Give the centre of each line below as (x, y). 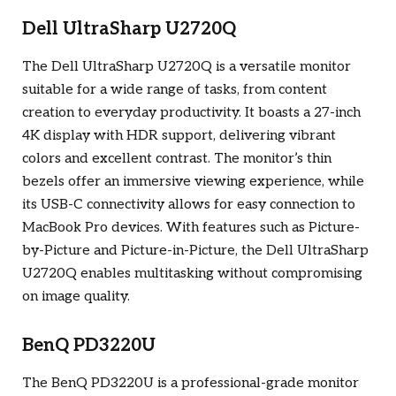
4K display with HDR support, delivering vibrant (179, 135)
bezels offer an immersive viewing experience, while (193, 181)
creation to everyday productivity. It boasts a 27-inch (191, 112)
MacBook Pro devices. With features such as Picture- (191, 227)
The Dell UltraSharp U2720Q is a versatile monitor (187, 66)
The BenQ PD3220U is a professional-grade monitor (190, 384)
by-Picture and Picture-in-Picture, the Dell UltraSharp (195, 250)
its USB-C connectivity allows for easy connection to (189, 204)
